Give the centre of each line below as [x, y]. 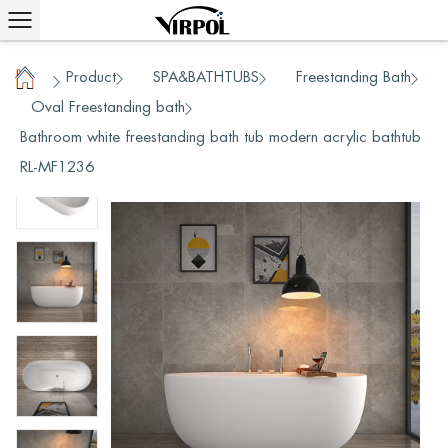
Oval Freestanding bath [108, 106]
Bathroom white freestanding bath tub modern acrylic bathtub [220, 136]
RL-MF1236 [57, 166]
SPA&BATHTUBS [206, 76]
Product [91, 76]
